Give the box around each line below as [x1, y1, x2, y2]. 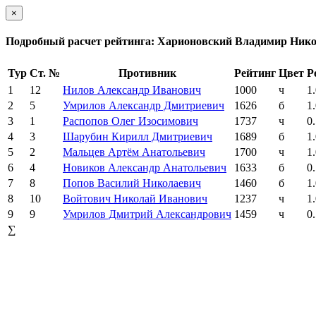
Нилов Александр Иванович [63, 83, 201, 96]
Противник [118, 66, 176, 79]
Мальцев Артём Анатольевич [63, 145, 205, 158]
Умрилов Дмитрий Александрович [63, 207, 231, 220]
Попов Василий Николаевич [63, 176, 201, 189]
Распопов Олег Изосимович [63, 114, 198, 127]
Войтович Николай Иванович [63, 192, 207, 205]
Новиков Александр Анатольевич [63, 161, 226, 174]
